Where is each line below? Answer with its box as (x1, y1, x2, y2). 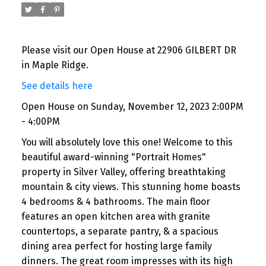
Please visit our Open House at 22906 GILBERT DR (21, 44, 236, 56)
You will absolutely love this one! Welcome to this (21, 136, 233, 148)
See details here (21, 80, 93, 91)
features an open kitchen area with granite (21, 210, 210, 222)
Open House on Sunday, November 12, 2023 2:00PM (21, 100, 243, 112)
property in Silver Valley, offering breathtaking (21, 166, 226, 178)
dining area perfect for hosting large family (21, 240, 212, 252)
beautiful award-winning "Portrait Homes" (21, 151, 206, 163)
